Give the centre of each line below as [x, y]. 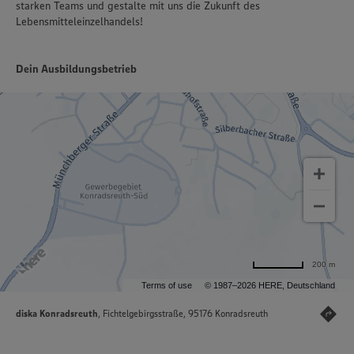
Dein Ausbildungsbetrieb [76, 69]
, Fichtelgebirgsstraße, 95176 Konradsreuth [183, 314]
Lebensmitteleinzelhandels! [79, 22]
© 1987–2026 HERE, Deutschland [270, 286]
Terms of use [167, 286]
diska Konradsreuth [57, 314]
